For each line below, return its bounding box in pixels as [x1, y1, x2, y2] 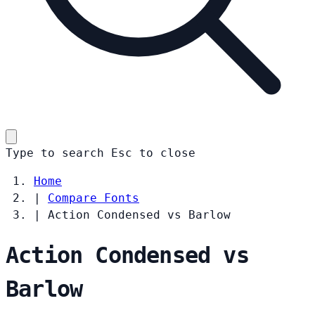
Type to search [6, 146, 104, 160]
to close [139, 146, 195, 160]
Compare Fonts [48, 191, 139, 205]
